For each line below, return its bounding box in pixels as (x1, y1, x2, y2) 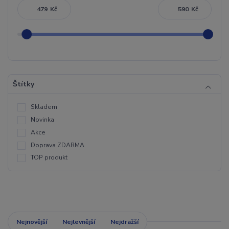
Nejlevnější (62, 217, 95, 226)
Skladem (31, 103, 57, 111)
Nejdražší (110, 217, 139, 226)
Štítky (12, 79, 34, 89)
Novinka (31, 116, 54, 124)
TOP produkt (31, 153, 67, 162)
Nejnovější (16, 217, 47, 226)
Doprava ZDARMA (31, 141, 84, 149)
